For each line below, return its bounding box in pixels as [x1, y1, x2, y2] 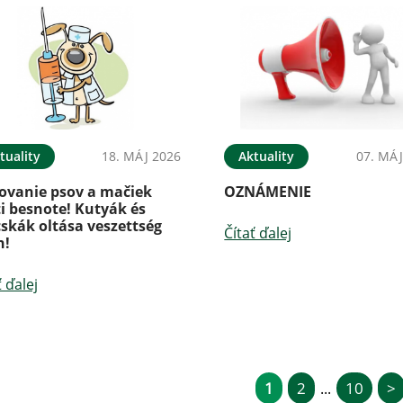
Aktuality [238, 147, 295, 165]
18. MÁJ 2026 [102, 147, 182, 165]
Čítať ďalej [224, 222, 292, 243]
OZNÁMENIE [224, 181, 312, 201]
